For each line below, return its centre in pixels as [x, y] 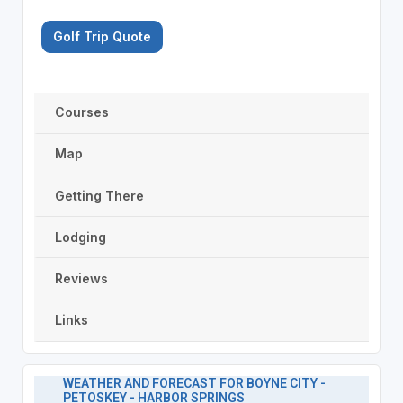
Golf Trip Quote [102, 36]
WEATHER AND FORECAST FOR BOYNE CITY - [194, 383]
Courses [81, 112]
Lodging [80, 237]
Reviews [81, 279]
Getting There [99, 195]
